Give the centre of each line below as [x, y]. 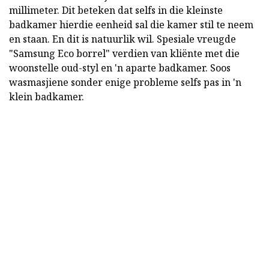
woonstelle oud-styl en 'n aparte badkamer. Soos [120, 68]
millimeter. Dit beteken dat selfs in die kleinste [116, 10]
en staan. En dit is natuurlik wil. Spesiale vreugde [122, 39]
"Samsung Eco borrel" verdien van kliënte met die [124, 53]
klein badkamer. [47, 96]
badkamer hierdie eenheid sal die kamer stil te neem [131, 24]
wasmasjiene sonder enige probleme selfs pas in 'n [125, 82]
